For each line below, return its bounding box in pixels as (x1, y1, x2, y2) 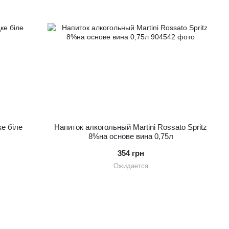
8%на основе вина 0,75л (88, 132, 173, 141)
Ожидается (113, 162, 148, 170)
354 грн (117, 149, 144, 158)
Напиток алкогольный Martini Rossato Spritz (54, 123, 208, 132)
